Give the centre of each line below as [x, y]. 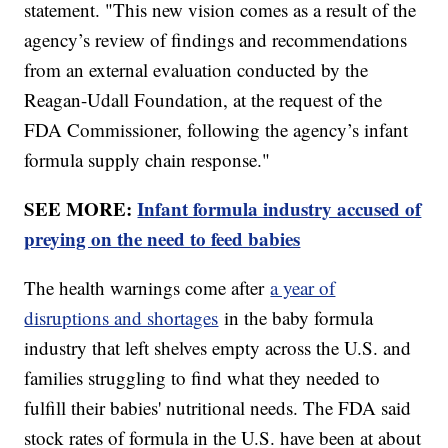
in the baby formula [296, 318]
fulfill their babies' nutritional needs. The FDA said [218, 408]
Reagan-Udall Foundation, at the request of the [203, 100]
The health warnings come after [147, 288]
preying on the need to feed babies [162, 239]
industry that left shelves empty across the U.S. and [218, 348]
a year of [303, 288]
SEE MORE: [81, 209]
